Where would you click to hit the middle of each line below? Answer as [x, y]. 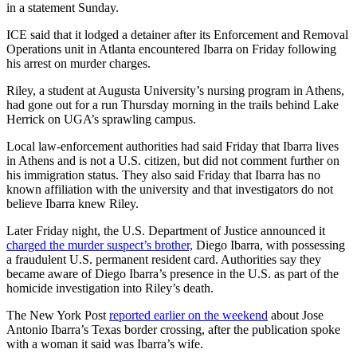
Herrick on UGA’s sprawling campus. [101, 120]
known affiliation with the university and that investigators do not [170, 190]
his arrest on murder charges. [78, 64]
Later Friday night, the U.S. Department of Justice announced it [166, 231]
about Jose [296, 316]
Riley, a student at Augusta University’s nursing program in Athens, [175, 91]
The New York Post [58, 316]
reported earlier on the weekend [188, 316]
